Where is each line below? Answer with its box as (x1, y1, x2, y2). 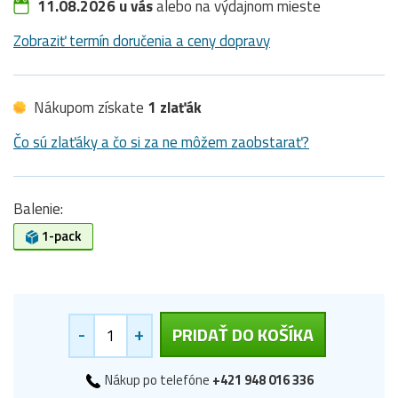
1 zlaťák (147, 96, 202, 120)
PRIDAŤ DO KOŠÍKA (171, 321, 314, 349)
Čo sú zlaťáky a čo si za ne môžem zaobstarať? (13, 131, 309, 155)
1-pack (39, 226, 82, 247)
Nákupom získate (30, 96, 147, 120)
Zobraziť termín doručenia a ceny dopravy (13, 29, 270, 53)
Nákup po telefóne (102, 370, 212, 391)
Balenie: (13, 197, 63, 221)
